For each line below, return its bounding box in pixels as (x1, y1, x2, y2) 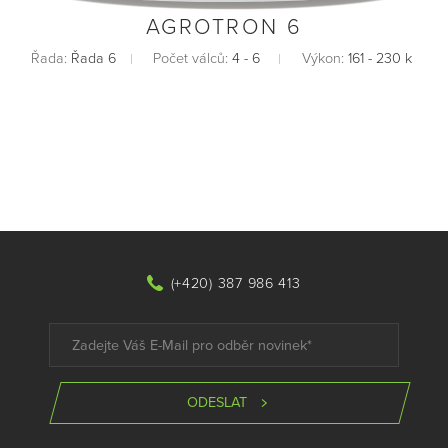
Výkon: (301, 50, 348, 68)
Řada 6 (71, 50, 116, 68)
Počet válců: (152, 50, 232, 68)
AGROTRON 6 (145, 14, 303, 41)
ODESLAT (187, 393, 248, 411)
